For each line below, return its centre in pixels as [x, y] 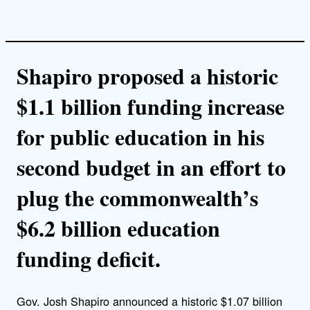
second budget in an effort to [151, 167]
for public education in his [140, 136]
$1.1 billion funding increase [151, 106]
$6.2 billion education [118, 228]
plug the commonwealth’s [137, 197]
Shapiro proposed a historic [147, 75]
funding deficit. [92, 258]
